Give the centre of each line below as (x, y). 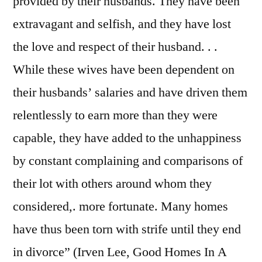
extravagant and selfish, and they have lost (122, 24)
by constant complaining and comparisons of (128, 161)
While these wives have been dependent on (124, 70)
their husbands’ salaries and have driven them (130, 93)
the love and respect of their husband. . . (115, 47)
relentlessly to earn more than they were (115, 116)
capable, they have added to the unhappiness (127, 138)
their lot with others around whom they (112, 184)
